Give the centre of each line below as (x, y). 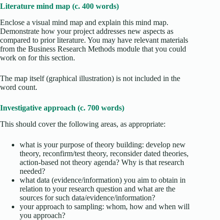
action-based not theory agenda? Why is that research (102, 162)
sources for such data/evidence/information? (87, 197)
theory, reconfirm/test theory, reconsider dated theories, (104, 153)
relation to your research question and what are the (97, 189)
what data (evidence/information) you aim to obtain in (103, 180)
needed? (32, 171)
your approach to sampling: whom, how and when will (105, 206)
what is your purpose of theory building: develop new (103, 144)
